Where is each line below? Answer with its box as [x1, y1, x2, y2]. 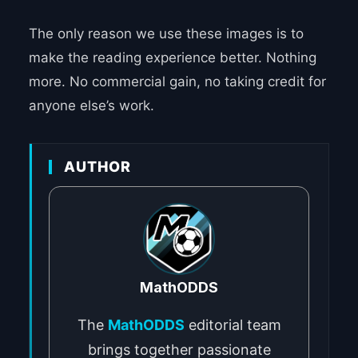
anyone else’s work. [28, 97, 154, 114]
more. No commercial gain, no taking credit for [28, 74, 326, 90]
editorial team [184, 316, 281, 334]
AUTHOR [63, 158, 131, 176]
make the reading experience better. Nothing [28, 50, 316, 66]
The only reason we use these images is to [28, 26, 304, 42]
